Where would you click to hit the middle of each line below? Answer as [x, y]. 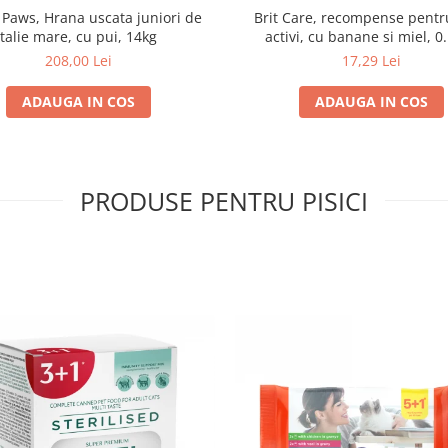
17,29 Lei [371, 61]
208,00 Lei [78, 61]
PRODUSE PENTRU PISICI [224, 201]
